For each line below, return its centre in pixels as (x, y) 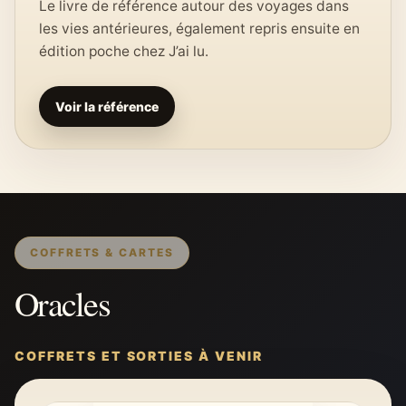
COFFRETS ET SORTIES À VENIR (139, 356)
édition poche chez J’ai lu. (124, 51)
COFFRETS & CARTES (102, 252)
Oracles (63, 303)
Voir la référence (107, 106)
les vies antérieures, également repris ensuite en (199, 29)
